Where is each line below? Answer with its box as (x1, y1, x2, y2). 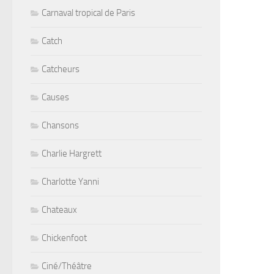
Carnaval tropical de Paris (42, 7, 135, 19)
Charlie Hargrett (42, 148, 102, 160)
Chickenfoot (42, 232, 87, 244)
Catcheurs (42, 64, 80, 75)
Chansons (42, 120, 79, 131)
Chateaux (42, 204, 77, 216)
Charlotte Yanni (42, 176, 99, 188)
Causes (42, 92, 69, 103)
